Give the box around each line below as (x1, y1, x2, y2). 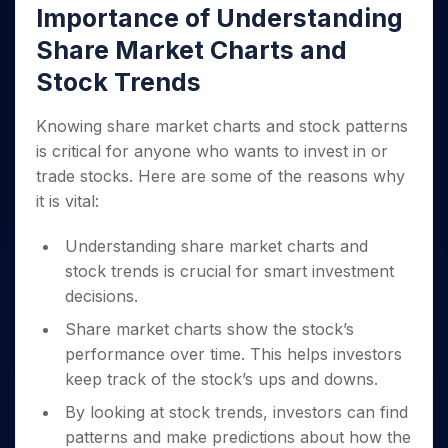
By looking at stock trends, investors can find (65, 402, 408, 422)
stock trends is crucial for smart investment (65, 261, 394, 281)
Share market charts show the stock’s (65, 319, 354, 339)
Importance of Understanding (36, 3, 403, 33)
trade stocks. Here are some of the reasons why (36, 166, 405, 186)
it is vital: (36, 191, 99, 211)
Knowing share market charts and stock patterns (36, 116, 408, 136)
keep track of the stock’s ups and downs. (65, 369, 378, 389)
